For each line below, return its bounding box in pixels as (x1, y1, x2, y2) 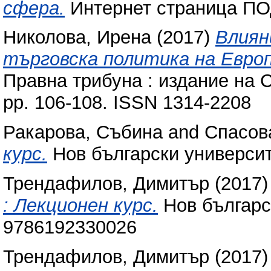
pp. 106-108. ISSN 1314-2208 (3, 92, 251, 114)
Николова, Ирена (3, 27, 151, 48)
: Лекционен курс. (3, 195, 158, 217)
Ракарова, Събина (3, 122, 163, 143)
